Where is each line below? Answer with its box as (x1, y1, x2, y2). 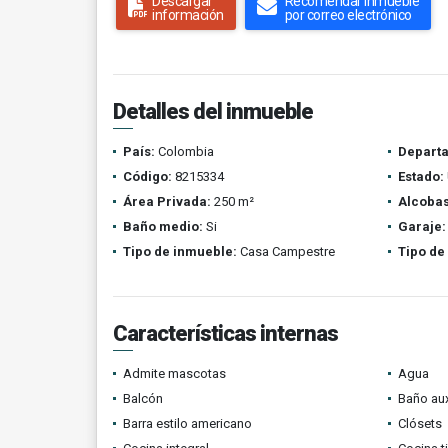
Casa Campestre (237, 244, 335, 259)
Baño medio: (123, 219, 203, 234)
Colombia (155, 144, 214, 159)
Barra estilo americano (123, 416, 252, 431)
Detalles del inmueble (113, 99, 313, 124)
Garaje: (397, 219, 446, 234)
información (152, 7, 224, 23)
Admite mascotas (123, 366, 226, 381)
